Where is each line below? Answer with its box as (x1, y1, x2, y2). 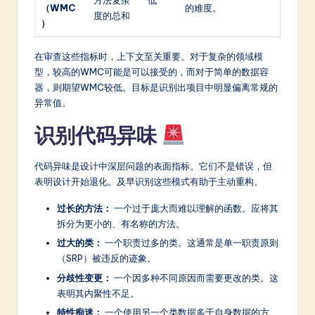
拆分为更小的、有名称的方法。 (57, 218, 185, 230)
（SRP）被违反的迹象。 (57, 252, 156, 264)
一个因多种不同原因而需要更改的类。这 (112, 271, 278, 283)
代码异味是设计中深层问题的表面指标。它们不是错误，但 (34, 160, 272, 172)
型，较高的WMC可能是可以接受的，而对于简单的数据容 (34, 66, 269, 78)
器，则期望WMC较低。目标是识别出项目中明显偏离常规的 (34, 82, 278, 94)
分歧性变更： (57, 271, 112, 283)
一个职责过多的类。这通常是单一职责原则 (103, 237, 278, 249)
